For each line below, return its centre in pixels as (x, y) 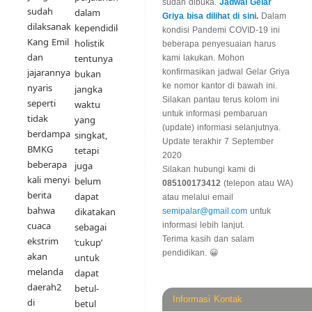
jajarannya (49, 73)
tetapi (86, 151)
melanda (45, 272)
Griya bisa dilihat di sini (209, 16)
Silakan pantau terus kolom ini (221, 100)
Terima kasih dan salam (208, 239)
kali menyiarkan (60, 180)
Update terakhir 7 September (218, 142)
